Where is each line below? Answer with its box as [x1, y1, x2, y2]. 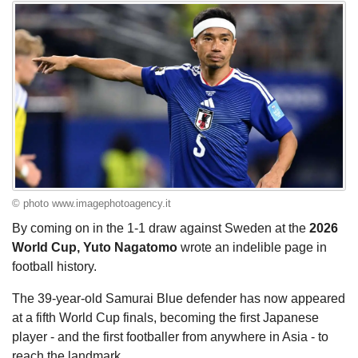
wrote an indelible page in [181, 241, 327, 255]
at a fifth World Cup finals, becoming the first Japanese [12, 311, 319, 325]
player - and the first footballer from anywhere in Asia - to [12, 330, 328, 344]
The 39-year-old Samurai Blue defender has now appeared [12, 292, 345, 306]
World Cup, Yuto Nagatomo [12, 241, 181, 255]
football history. [12, 260, 97, 274]
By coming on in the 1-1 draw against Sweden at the [12, 221, 309, 236]
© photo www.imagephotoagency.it [12, 197, 171, 209]
